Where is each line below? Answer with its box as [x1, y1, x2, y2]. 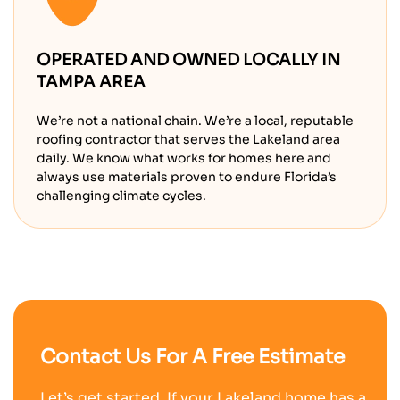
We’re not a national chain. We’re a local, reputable [37, 112, 354, 129]
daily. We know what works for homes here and [37, 150, 331, 166]
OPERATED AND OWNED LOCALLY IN [37, 50, 340, 70]
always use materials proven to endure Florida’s [37, 169, 337, 185]
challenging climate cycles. [37, 187, 206, 204]
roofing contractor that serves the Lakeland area [37, 131, 340, 147]
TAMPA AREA [37, 72, 146, 92]
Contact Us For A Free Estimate [40, 345, 345, 369]
